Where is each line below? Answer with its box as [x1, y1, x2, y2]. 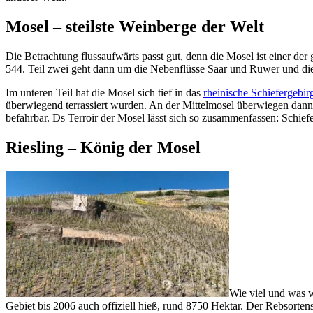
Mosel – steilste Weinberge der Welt [6, 17, 264, 36]
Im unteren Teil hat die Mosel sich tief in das [6, 86, 203, 99]
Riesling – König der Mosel [6, 138, 201, 156]
